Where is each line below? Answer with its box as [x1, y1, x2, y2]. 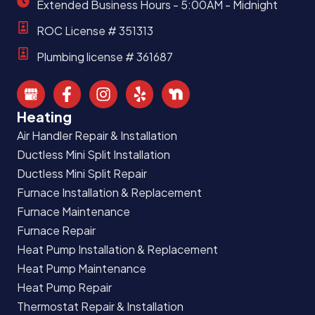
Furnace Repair [17, 222, 96, 238]
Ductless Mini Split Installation [17, 146, 170, 162]
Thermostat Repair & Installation [17, 298, 184, 314]
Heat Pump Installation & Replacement [17, 241, 218, 257]
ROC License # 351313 [36, 23, 153, 39]
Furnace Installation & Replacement [17, 184, 202, 200]
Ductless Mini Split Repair [17, 165, 147, 181]
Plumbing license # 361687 [36, 49, 173, 65]
